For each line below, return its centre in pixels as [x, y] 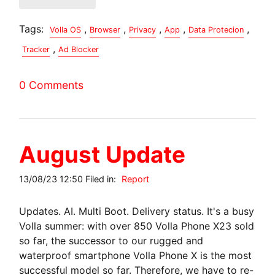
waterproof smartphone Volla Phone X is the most [136, 255]
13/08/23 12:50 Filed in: [69, 179]
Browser [105, 29]
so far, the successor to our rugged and [111, 240]
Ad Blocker [79, 49]
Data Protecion [216, 29]
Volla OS [66, 29]
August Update [103, 154]
